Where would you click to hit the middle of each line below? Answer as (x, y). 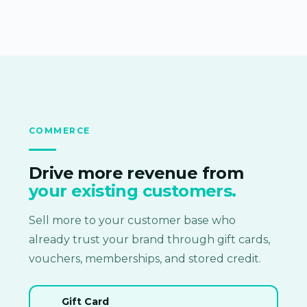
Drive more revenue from (136, 173)
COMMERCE (60, 130)
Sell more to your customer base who (132, 220)
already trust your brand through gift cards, (149, 239)
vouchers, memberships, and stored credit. (145, 258)
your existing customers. (133, 191)
